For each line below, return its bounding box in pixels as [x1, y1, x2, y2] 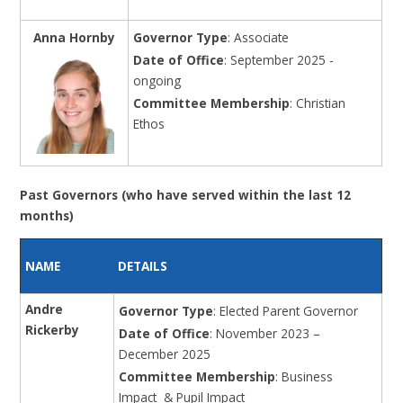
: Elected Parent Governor [213, 301, 359, 319]
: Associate [228, 28, 290, 46]
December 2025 [119, 345, 211, 363]
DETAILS [118, 257, 168, 275]
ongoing [133, 71, 182, 89]
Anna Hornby [33, 28, 116, 46]
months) [20, 207, 75, 225]
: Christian [290, 94, 346, 112]
